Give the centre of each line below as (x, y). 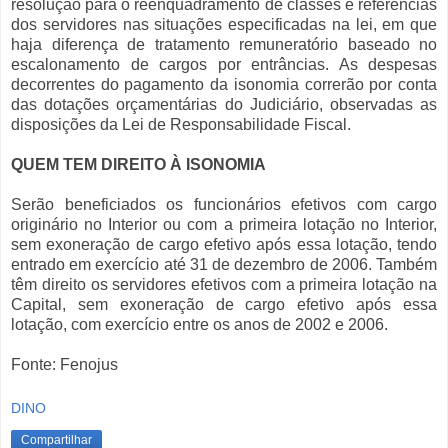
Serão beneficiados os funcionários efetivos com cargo (224, 205)
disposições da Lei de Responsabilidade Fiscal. (181, 125)
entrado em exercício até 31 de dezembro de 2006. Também (224, 265)
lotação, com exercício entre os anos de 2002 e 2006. (199, 325)
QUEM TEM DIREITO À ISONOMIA (138, 165)
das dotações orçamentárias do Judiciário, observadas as (224, 105)
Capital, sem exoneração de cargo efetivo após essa (224, 305)
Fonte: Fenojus (64, 365)
